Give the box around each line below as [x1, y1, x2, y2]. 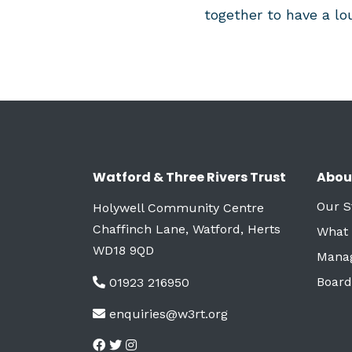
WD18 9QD [93, 243, 154, 258]
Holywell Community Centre [93, 200, 264, 215]
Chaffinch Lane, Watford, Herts [93, 222, 280, 236]
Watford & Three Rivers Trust [93, 168, 286, 186]
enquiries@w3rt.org [109, 306, 228, 321]
